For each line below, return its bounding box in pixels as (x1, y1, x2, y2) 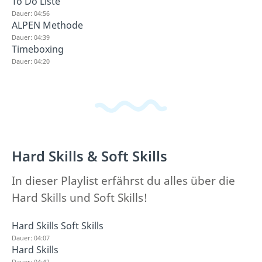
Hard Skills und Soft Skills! (12, 190, 147, 205)
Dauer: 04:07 (12, 233, 50, 242)
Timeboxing (12, 42, 64, 56)
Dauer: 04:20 (12, 56, 50, 65)
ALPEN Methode (12, 18, 83, 32)
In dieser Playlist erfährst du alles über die (12, 173, 235, 188)
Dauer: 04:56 (12, 8, 50, 18)
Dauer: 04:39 (12, 32, 50, 42)
